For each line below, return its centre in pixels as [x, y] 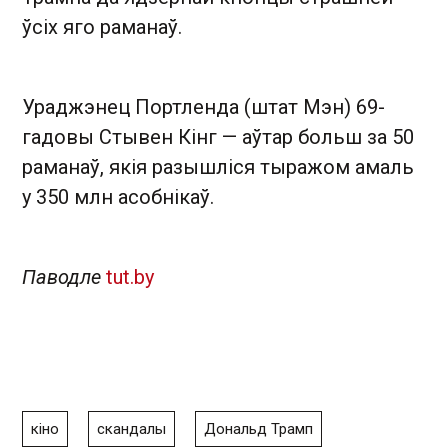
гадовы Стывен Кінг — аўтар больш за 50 [218, 136]
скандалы [131, 428]
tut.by [130, 276]
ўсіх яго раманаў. [102, 26]
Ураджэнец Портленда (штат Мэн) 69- [203, 106]
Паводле [64, 276]
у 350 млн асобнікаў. [118, 196]
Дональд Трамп [258, 428]
